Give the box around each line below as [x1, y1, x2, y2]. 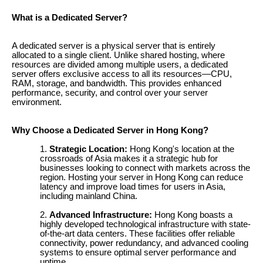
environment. [12, 97, 62, 107]
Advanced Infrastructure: [49, 210, 152, 220]
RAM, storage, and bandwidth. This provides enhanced [12, 79, 221, 88]
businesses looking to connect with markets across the [40, 163, 250, 173]
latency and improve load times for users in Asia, [40, 182, 225, 191]
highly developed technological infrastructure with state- [40, 220, 251, 229]
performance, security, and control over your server [12, 88, 208, 97]
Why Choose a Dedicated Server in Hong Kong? [12, 126, 208, 135]
